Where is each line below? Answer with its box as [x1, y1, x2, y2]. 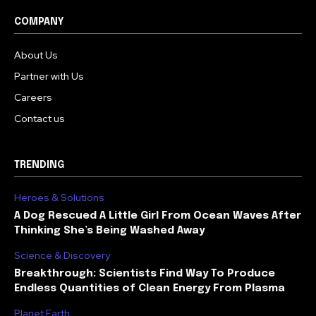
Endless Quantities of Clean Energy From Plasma [14, 283, 285, 295]
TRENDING [14, 160, 64, 171]
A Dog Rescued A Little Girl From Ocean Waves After [14, 210, 301, 222]
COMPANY [14, 17, 64, 28]
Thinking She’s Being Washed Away [14, 225, 205, 237]
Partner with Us [14, 70, 84, 83]
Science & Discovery [14, 249, 110, 262]
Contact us [14, 112, 65, 126]
